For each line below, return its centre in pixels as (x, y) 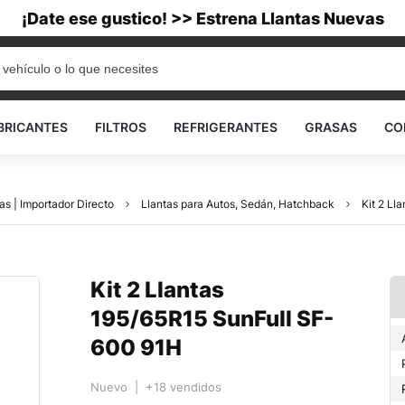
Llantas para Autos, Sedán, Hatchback (238, 204)
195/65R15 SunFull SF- (212, 319)
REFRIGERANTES (226, 127)
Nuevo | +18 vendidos (156, 387)
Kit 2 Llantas (157, 290)
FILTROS (121, 127)
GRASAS (331, 127)
